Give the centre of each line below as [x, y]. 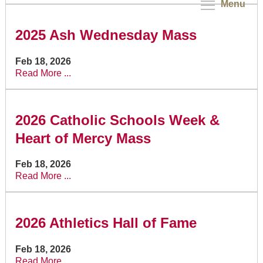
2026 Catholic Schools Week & [117, 120]
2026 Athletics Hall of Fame [106, 223]
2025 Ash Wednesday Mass [106, 35]
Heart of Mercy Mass [83, 138]
